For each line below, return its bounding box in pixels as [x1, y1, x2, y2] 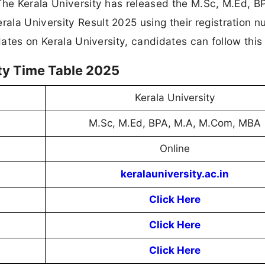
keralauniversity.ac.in [120, 168, 229, 180]
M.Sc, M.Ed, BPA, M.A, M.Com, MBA [88, 117, 261, 130]
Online [159, 143, 190, 155]
